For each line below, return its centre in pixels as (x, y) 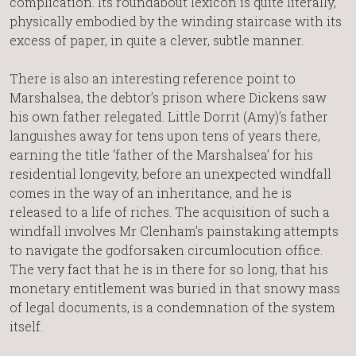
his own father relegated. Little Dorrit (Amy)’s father (169, 117)
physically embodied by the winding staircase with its (176, 21)
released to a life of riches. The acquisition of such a (170, 212)
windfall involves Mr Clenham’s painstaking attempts (174, 231)
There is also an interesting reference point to (153, 79)
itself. (26, 327)
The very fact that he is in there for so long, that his (169, 269)
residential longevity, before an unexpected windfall (170, 174)
